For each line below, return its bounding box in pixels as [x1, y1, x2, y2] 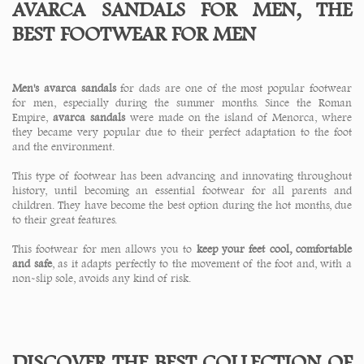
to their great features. [12, 213, 117, 227]
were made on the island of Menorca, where [124, 110, 353, 124]
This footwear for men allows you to [12, 242, 193, 256]
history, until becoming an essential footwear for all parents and [12, 184, 352, 197]
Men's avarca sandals [12, 81, 116, 95]
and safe [12, 257, 52, 271]
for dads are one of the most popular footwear [115, 81, 353, 95]
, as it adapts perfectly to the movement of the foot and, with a [51, 257, 353, 271]
